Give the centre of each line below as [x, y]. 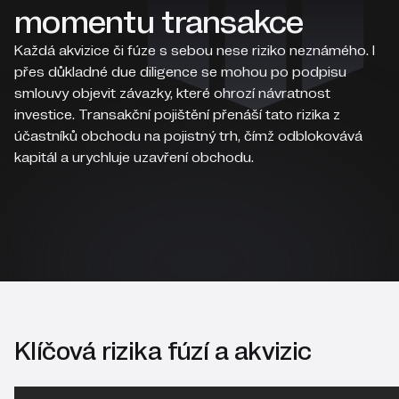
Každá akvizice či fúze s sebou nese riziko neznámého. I [195, 50]
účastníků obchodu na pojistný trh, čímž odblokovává [188, 135]
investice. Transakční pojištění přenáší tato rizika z [177, 114]
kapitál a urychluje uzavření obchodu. [134, 157]
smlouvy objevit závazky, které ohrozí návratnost [172, 93]
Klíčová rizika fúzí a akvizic [163, 351]
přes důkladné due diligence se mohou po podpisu [180, 71]
